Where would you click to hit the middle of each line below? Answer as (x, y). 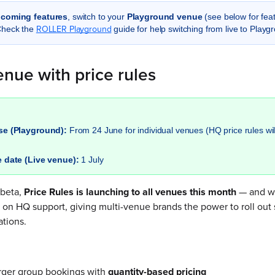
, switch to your (97, 17)
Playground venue (165, 17)
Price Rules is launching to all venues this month (130, 192)
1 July (92, 160)
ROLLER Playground (74, 29)
